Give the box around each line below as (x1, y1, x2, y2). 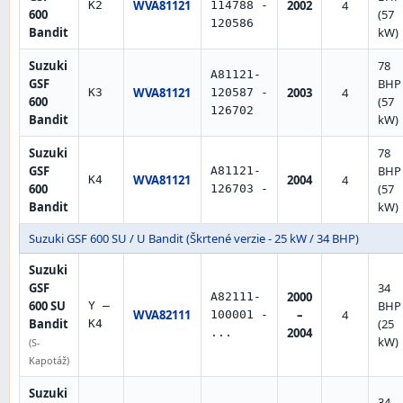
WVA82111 (133, 307, 191, 324)
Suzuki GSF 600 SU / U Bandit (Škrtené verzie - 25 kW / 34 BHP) (29, 230, 359, 247)
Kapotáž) (29, 354, 69, 368)
